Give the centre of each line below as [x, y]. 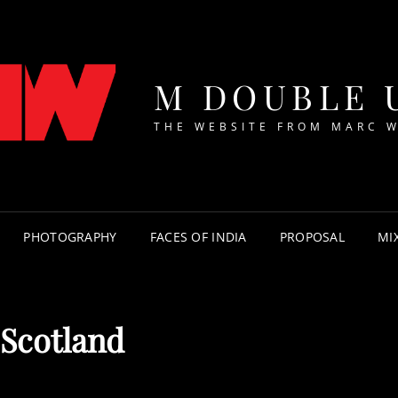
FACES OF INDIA [198, 237]
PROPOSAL [312, 237]
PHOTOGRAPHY [70, 237]
